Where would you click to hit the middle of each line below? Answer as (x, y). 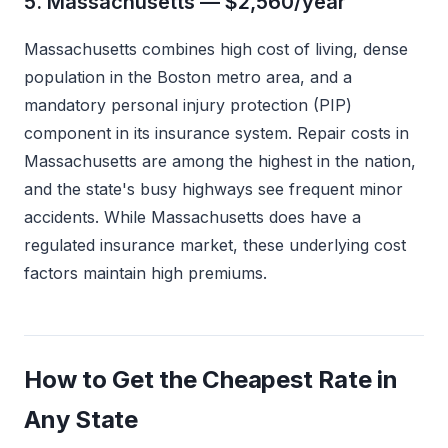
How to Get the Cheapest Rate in (211, 379)
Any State (81, 419)
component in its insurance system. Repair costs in (216, 133)
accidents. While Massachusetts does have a (192, 217)
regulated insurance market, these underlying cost (215, 245)
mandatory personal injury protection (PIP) (188, 105)
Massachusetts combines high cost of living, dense (216, 49)
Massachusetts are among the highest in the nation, (220, 161)
